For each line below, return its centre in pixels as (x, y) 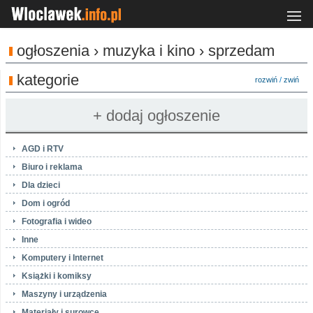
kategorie (48, 80)
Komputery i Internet (63, 258)
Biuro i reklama (52, 167)
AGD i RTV (43, 149)
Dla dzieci (41, 185)
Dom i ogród (46, 203)
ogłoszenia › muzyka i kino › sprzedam (146, 51)
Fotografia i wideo (57, 221)
